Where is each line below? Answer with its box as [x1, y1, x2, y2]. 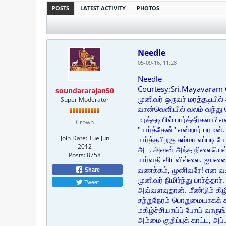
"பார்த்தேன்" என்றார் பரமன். [138, 124, 225, 134]
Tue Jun [88, 134, 109, 142]
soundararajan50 [55, 86, 114, 95]
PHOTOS [137, 4, 159, 12]
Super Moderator [61, 95, 109, 104]
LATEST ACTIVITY [80, 4, 126, 12]
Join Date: [60, 134, 87, 142]
